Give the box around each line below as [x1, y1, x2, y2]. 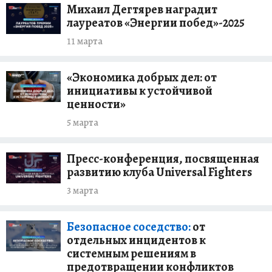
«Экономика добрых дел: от [67, 69, 217, 86]
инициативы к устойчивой [67, 83, 212, 100]
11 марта [67, 35, 103, 49]
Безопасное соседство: [67, 219, 191, 236]
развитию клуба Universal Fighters [67, 164, 252, 181]
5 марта [67, 116, 98, 130]
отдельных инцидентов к [67, 232, 206, 249]
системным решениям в [67, 245, 196, 262]
